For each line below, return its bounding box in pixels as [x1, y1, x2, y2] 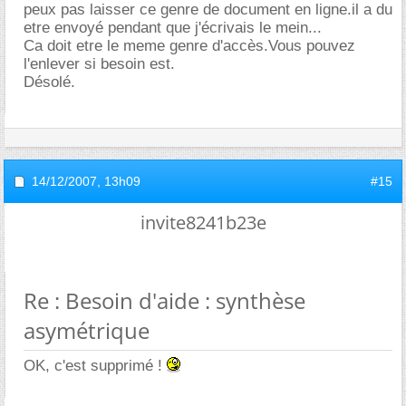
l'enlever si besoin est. [24, 54, 175, 72]
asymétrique [24, 314, 150, 345]
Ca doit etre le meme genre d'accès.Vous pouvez [24, 36, 355, 54]
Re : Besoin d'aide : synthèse [24, 285, 305, 315]
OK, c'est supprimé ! [24, 356, 167, 374]
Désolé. [24, 72, 75, 91]
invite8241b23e [140, 209, 266, 235]
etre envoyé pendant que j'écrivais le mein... [24, 18, 322, 36]
